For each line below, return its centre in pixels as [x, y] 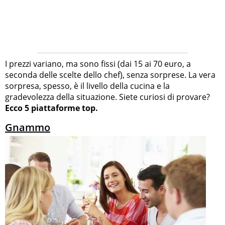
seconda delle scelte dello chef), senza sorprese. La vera [110, 75]
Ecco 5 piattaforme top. [51, 108]
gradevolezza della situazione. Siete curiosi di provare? [107, 97]
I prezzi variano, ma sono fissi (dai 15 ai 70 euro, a [98, 64]
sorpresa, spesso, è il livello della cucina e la [87, 86]
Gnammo [28, 127]
